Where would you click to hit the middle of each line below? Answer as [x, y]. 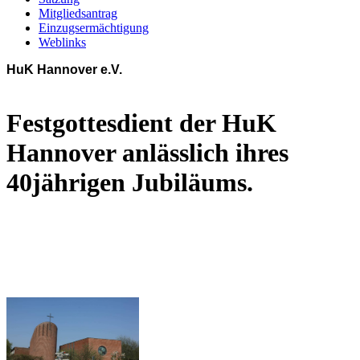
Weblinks [62, 42]
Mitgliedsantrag [78, 13]
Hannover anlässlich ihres [147, 153]
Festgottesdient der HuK [141, 123]
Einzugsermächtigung [94, 28]
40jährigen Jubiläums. [133, 183]
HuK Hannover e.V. [64, 70]
